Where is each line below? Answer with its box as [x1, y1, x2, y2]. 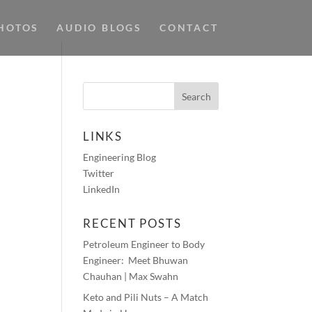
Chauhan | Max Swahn [83, 270, 179, 282]
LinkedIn [83, 183, 120, 195]
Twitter [83, 167, 115, 179]
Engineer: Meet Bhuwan [83, 254, 189, 266]
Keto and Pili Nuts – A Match [83, 291, 209, 303]
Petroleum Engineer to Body [83, 238, 205, 250]
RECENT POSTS [83, 216, 182, 231]
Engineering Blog [83, 151, 157, 163]
